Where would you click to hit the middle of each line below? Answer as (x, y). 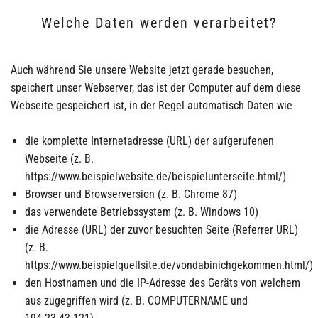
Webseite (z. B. (59, 158)
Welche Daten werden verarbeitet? (159, 22)
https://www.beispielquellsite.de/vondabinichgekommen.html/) (169, 265)
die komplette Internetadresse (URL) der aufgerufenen (149, 141)
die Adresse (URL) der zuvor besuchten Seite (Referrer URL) (161, 229)
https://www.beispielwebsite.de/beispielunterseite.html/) (155, 176)
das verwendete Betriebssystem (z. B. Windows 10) (142, 212)
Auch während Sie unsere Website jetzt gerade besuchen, (142, 70)
